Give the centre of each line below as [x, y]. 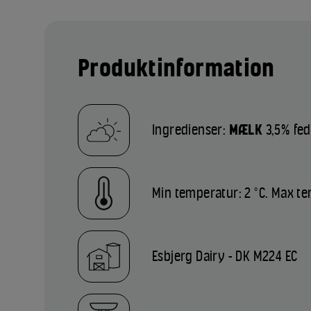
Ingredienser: [191, 130]
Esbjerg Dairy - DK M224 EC [225, 257]
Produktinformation [176, 68]
